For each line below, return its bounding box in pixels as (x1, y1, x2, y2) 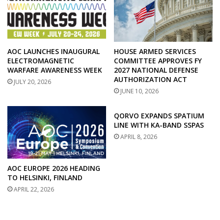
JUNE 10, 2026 (120, 87, 159, 96)
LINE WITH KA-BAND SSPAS (114, 120, 204, 130)
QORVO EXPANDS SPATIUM (114, 111, 204, 121)
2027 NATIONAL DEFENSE (114, 65, 198, 75)
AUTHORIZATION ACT (114, 75, 187, 84)
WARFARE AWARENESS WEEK (7, 65, 102, 75)
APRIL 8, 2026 (120, 133, 157, 141)
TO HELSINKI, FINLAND (7, 173, 82, 183)
